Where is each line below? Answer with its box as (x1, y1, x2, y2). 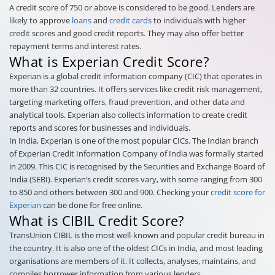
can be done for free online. (41, 199, 142, 211)
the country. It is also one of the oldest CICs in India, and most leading (9, 242, 263, 254)
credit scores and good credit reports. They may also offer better (9, 27, 244, 39)
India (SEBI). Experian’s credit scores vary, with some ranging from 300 (9, 173, 262, 185)
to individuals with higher (152, 14, 246, 26)
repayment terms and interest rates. (9, 40, 141, 52)
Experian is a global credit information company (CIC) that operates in (9, 70, 262, 82)
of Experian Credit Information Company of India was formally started (9, 147, 263, 159)
